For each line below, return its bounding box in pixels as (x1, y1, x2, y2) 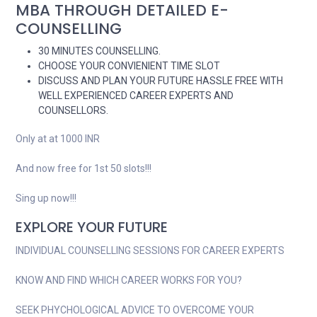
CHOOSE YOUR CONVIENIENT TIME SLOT (38, 60, 220, 71)
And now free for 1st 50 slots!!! (16, 163, 151, 174)
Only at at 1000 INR (16, 133, 100, 144)
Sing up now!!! (16, 192, 76, 204)
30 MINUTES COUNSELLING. (38, 45, 161, 57)
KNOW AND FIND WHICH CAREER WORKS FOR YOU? (16, 275, 242, 286)
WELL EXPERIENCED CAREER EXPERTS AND (38, 90, 234, 101)
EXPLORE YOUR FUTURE (16, 217, 168, 237)
